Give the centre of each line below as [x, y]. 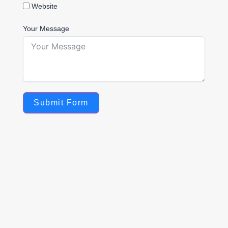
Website [45, 6]
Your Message [46, 29]
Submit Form [61, 103]
